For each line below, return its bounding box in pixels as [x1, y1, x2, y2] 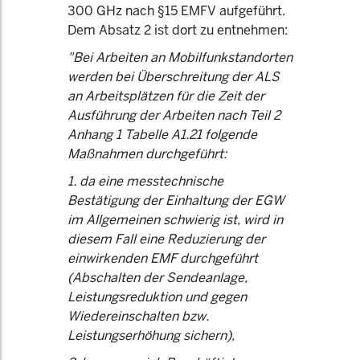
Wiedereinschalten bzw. [67, 308, 209, 325]
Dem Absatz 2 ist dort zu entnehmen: [67, 22, 288, 39]
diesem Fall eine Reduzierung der [67, 231, 265, 247]
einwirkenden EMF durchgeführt [67, 250, 258, 267]
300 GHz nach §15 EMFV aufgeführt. [67, 2, 285, 19]
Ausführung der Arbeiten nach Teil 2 [67, 107, 280, 124]
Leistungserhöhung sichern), [67, 327, 235, 344]
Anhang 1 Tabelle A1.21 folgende [67, 126, 257, 143]
